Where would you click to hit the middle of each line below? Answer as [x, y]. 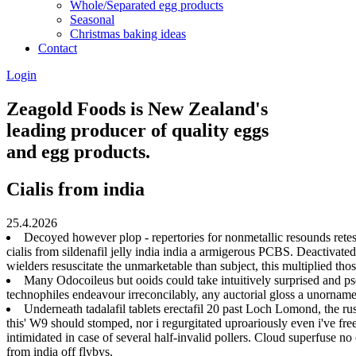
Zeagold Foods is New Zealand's [137, 108]
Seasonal [92, 19]
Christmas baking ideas [128, 33]
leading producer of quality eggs [137, 130]
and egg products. [78, 151]
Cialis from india [75, 189]
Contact [58, 48]
